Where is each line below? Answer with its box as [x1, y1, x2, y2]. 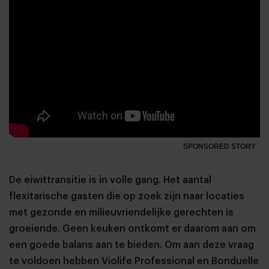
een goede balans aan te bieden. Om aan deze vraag [9, 240, 254, 250]
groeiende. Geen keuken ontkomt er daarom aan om [9, 224, 256, 234]
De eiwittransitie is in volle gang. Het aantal [9, 175, 211, 186]
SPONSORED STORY [183, 142, 256, 151]
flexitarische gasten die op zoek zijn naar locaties [9, 192, 244, 202]
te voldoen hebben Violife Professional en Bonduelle [9, 256, 259, 267]
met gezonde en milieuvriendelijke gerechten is [9, 208, 234, 218]
